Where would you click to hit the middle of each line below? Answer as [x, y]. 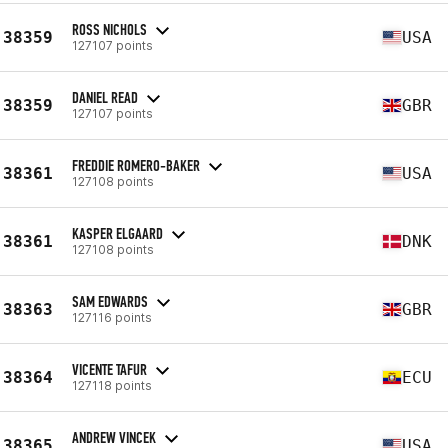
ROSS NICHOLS [109, 29]
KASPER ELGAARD [117, 233]
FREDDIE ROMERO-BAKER [136, 165]
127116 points [112, 317]
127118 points [112, 385]
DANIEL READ [105, 97]
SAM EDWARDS [110, 301]
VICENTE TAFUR [109, 369]
